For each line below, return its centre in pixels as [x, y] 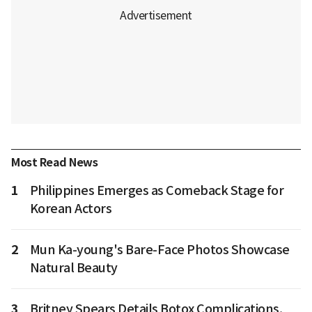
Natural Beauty [73, 268]
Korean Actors [70, 209]
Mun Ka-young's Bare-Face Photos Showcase [159, 250]
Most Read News [54, 163]
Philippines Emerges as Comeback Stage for [156, 190]
